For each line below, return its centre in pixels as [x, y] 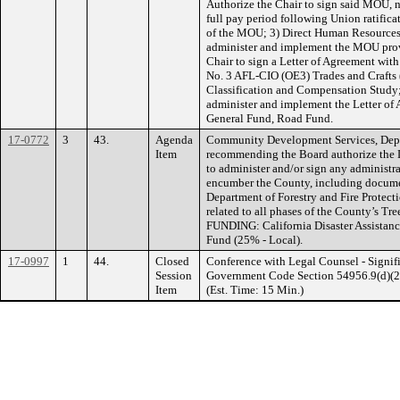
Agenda [174, 139]
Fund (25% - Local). [254, 239]
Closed [172, 261]
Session [174, 275]
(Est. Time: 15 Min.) [255, 289]
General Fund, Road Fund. [270, 118]
